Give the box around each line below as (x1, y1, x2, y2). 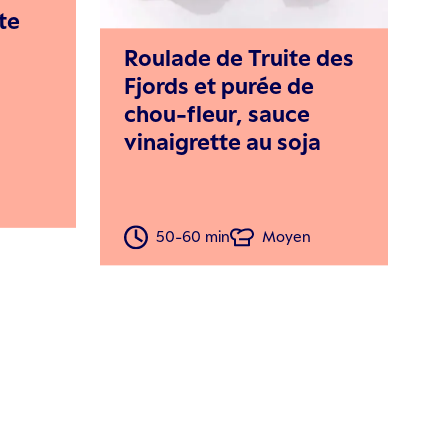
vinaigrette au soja (124, 127, 321, 155)
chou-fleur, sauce (124, 99, 310, 127)
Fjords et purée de (124, 71, 314, 99)
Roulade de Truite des (124, 43, 354, 71)
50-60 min (156, 228, 230, 246)
